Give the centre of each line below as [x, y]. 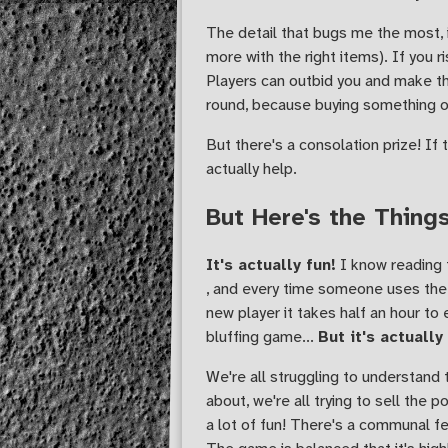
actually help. [251, 168]
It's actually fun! [271, 264]
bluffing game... [262, 336]
